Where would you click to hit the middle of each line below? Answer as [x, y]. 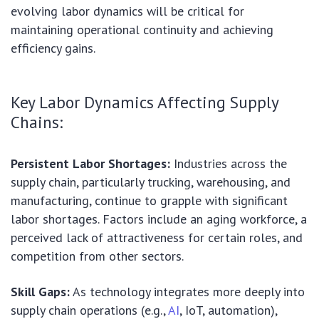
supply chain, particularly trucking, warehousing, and [151, 182]
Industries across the [229, 164]
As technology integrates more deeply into [187, 292]
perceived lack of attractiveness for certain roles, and [157, 238]
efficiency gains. [53, 48]
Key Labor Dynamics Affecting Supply [145, 102]
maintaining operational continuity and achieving [142, 30]
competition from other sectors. [97, 256]
